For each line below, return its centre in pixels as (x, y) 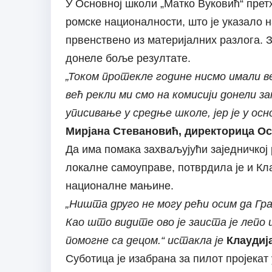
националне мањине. (119, 186)
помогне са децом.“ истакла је (144, 241)
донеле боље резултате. (128, 59)
